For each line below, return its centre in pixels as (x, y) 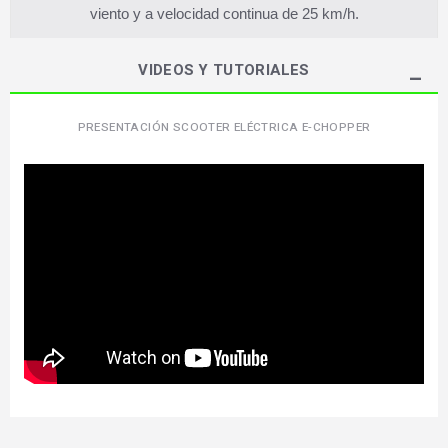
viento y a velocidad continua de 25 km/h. (224, 13)
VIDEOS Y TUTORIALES (224, 70)
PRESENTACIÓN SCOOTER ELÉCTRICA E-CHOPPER (224, 128)
